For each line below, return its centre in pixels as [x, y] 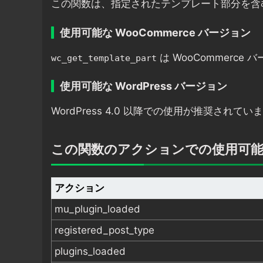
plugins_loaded [90, 252]
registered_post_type [104, 230]
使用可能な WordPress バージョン [144, 86]
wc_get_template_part [104, 58]
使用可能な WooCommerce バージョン [155, 32]
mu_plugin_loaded [97, 209]
